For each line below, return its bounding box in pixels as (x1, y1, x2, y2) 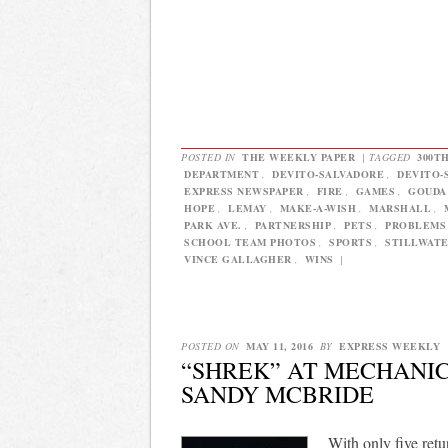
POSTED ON (181, 338, 243, 353)
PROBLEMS (385, 217, 446, 232)
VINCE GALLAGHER (184, 251, 292, 266)
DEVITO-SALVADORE (272, 166, 384, 181)
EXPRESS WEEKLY (339, 338, 440, 353)
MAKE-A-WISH (279, 200, 356, 215)
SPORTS (329, 234, 372, 249)
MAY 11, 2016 (246, 338, 313, 353)
